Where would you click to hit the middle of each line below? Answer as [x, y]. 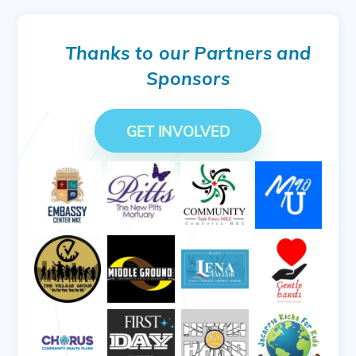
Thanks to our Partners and [188, 53]
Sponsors [188, 79]
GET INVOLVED [178, 132]
